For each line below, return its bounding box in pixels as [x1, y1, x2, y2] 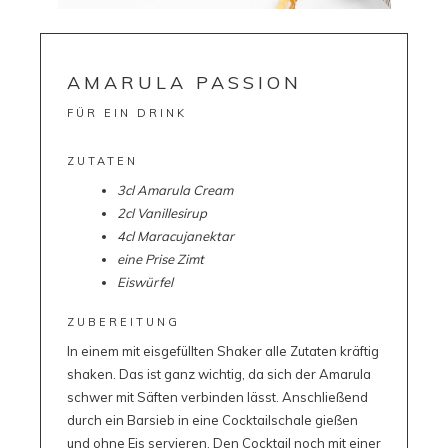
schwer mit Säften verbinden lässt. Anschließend [66, 388, 368, 405]
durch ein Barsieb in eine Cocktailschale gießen [66, 411, 358, 428]
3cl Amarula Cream [116, 181, 233, 198]
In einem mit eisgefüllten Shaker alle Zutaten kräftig [66, 342, 379, 359]
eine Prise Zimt [116, 250, 207, 267]
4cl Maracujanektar [116, 227, 234, 244]
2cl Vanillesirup [116, 204, 207, 221]
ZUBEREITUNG [66, 314, 180, 329]
